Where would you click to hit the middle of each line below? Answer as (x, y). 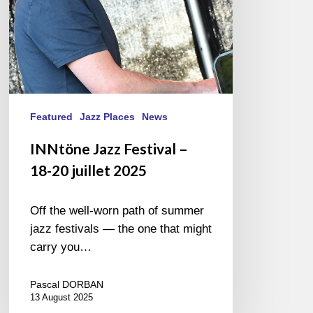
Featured (52, 117)
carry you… (61, 247)
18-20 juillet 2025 (89, 170)
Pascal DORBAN (67, 285)
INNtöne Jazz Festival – (109, 149)
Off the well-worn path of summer (117, 211)
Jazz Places (108, 117)
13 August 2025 (62, 298)
